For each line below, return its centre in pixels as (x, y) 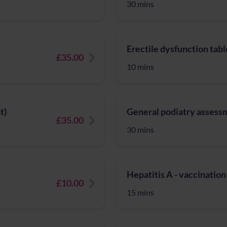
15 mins (140, 192)
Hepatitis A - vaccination (176, 174)
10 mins (140, 67)
